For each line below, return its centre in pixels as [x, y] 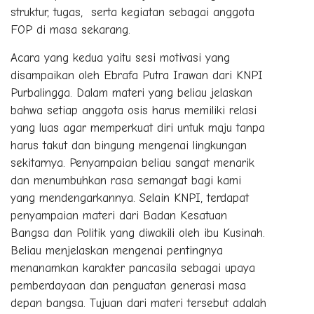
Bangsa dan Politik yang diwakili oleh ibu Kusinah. [138, 233]
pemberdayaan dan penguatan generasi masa [128, 286]
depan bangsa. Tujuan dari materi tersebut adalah [138, 303]
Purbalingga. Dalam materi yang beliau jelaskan [131, 93]
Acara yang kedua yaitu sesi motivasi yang [120, 58]
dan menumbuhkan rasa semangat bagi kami [126, 181]
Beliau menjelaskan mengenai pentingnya [117, 251]
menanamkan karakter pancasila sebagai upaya [133, 268]
